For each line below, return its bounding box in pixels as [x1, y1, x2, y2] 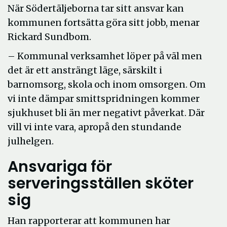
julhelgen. [8, 135, 54, 147]
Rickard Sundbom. [8, 31, 91, 43]
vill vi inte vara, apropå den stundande [8, 121, 181, 133]
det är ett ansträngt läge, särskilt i [8, 64, 162, 76]
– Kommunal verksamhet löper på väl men [8, 50, 202, 62]
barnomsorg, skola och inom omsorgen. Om [8, 79, 206, 90]
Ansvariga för [8, 156, 112, 177]
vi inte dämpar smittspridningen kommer [8, 93, 200, 104]
